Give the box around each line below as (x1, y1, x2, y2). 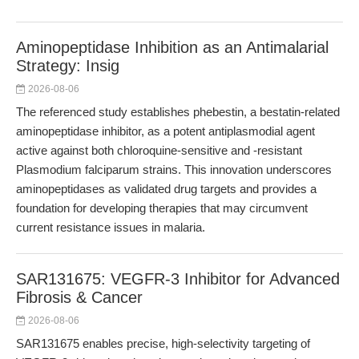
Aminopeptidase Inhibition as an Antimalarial (16, 38, 329, 56)
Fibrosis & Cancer (16, 288, 143, 306)
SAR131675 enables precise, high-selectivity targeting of (16, 337, 310, 350)
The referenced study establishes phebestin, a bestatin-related (16, 105, 340, 119)
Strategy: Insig (16, 57, 119, 75)
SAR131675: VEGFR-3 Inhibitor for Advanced (16, 270, 340, 288)
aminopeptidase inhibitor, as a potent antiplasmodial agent (16, 124, 315, 138)
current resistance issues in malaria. (16, 220, 205, 234)
